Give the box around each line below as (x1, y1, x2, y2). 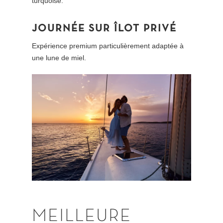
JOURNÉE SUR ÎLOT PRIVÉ (32, 24, 177, 34)
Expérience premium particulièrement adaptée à (32, 42, 184, 50)
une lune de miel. (32, 54, 87, 62)
